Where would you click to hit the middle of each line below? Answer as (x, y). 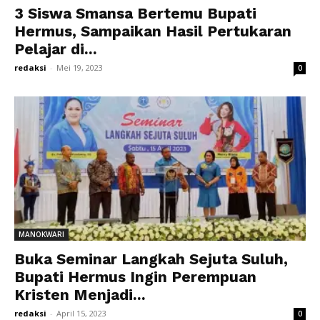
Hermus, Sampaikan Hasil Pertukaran (153, 31)
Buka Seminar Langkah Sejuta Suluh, (151, 259)
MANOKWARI (41, 234)
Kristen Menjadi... (80, 294)
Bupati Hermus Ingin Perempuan (135, 276)
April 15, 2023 (81, 313)
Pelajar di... (56, 49)
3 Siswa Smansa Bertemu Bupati (135, 14)
